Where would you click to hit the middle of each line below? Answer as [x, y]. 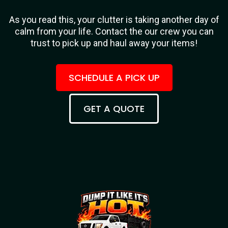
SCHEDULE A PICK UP [114, 78]
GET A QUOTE [114, 109]
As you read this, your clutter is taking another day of [114, 20]
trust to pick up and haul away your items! [114, 43]
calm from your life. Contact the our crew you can [114, 31]
